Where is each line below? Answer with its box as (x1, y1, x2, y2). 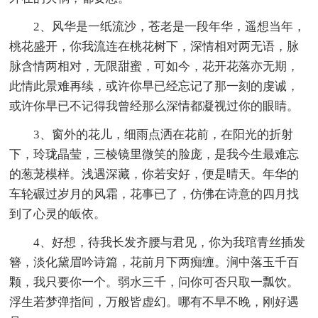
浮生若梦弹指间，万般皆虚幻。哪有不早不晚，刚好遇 (9, 295, 300, 309)
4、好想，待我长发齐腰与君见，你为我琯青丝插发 (33, 236, 306, 250)
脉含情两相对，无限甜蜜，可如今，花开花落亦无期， (9, 60, 300, 74)
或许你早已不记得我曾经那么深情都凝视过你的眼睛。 (9, 99, 300, 114)
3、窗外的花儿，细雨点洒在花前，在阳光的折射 (33, 128, 294, 142)
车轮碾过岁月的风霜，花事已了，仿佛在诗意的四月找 (9, 187, 300, 202)
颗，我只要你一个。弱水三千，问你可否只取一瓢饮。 (9, 275, 300, 290)
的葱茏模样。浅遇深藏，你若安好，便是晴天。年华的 (9, 168, 300, 182)
